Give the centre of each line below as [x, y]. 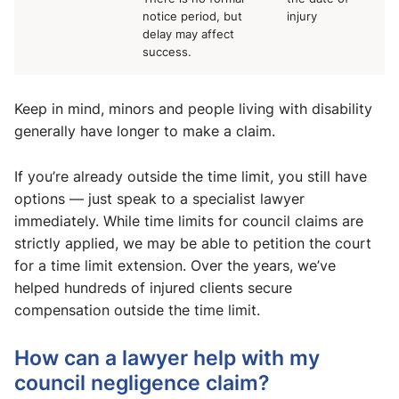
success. [167, 52]
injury [302, 16]
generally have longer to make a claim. [145, 131]
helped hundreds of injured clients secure [153, 288]
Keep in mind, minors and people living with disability [193, 109]
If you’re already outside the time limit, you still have [191, 177]
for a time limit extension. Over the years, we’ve [175, 266]
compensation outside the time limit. [139, 310]
